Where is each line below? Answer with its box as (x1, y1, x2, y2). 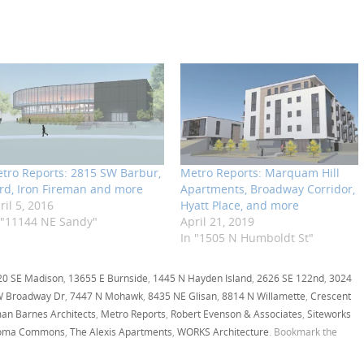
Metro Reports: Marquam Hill (180, 165, 340, 181)
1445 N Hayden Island (153, 271, 252, 285)
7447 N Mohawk (70, 289, 143, 303)
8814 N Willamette (222, 289, 305, 303)
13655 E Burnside (68, 271, 148, 285)
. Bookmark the (269, 325, 337, 339)
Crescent (310, 289, 351, 303)
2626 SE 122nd (257, 271, 324, 285)
